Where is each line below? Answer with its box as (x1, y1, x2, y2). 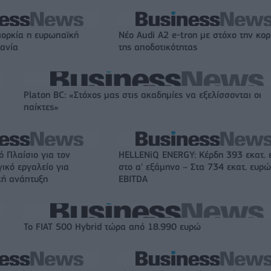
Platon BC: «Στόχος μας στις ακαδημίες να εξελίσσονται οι (24, 89, 261, 100)
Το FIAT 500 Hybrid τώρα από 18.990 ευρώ (24, 221, 201, 232)
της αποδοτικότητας (119, 41, 197, 53)
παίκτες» (24, 101, 59, 113)
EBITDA (119, 173, 148, 184)
